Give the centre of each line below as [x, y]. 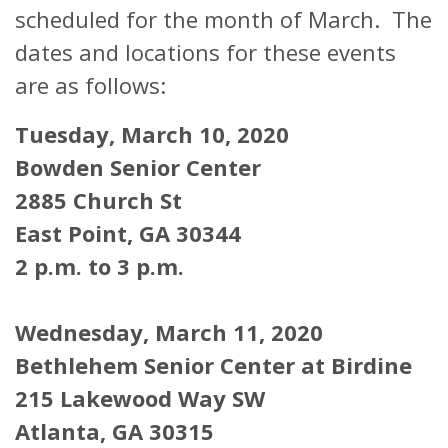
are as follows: [90, 84]
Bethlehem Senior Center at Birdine [213, 364]
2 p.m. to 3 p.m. [99, 265]
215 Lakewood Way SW [140, 397]
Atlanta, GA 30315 [114, 430]
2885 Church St [98, 199]
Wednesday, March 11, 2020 [169, 331]
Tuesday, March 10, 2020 [152, 133]
